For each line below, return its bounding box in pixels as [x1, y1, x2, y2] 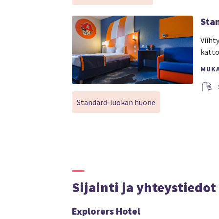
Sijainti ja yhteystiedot [72, 178, 216, 197]
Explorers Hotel [72, 205, 140, 218]
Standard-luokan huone [77, 97, 155, 107]
